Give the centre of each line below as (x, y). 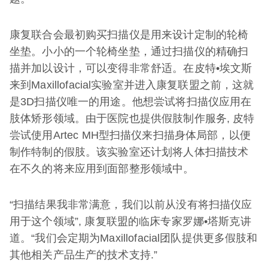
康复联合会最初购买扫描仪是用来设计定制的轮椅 (129, 35)
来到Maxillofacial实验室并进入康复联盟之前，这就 (132, 85)
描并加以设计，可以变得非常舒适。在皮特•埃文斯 (131, 68)
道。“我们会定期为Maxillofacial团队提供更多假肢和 (134, 238)
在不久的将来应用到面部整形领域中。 (102, 169)
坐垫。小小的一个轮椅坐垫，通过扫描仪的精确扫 (129, 51)
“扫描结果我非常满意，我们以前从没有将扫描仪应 (131, 205)
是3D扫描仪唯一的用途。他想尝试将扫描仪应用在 (131, 102)
